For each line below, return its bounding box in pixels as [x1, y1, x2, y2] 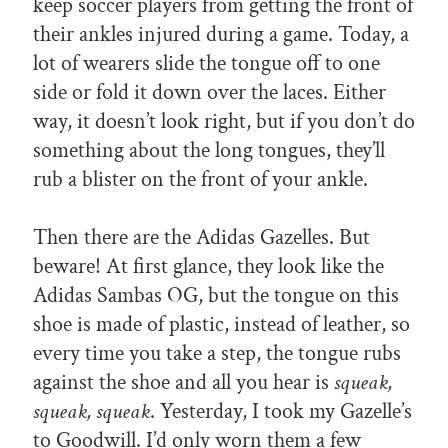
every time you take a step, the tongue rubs [33, 339, 401, 369]
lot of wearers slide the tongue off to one [33, 49, 380, 79]
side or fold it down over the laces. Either [33, 78, 386, 108]
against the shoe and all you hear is [33, 368, 334, 398]
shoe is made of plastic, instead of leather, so [33, 310, 410, 340]
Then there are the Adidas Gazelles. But [33, 223, 370, 253]
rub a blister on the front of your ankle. [33, 165, 368, 195]
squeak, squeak [33, 397, 150, 427]
